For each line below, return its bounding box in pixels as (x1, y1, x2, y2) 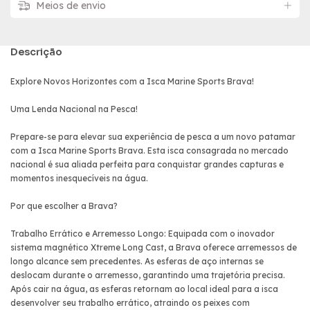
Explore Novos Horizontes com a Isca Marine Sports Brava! (10, 75, 254, 86)
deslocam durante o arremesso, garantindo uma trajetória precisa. (10, 269, 285, 280)
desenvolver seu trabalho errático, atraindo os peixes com (10, 297, 250, 308)
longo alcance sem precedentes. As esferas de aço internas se (10, 255, 264, 266)
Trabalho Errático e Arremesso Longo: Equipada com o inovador (10, 228, 275, 239)
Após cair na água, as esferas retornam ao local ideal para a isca (10, 283, 278, 294)
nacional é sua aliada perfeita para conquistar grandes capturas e (10, 158, 284, 170)
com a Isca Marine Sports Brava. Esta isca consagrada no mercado (10, 145, 289, 156)
